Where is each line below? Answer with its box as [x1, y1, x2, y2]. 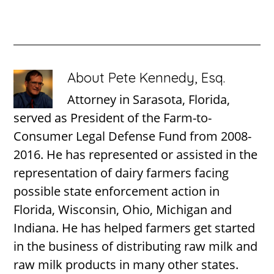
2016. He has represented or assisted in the [13, 146, 258, 163]
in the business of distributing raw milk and [13, 237, 258, 254]
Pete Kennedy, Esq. [108, 68, 226, 86]
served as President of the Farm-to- [13, 109, 212, 126]
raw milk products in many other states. [13, 256, 239, 273]
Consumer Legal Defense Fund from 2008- [13, 127, 252, 144]
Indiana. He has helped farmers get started [13, 219, 256, 236]
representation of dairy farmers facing [13, 164, 229, 181]
